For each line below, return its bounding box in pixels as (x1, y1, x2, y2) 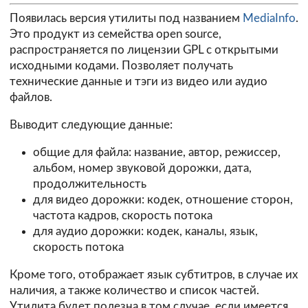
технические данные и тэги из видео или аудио (10, 76, 267, 88)
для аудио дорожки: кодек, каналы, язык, (32, 225, 258, 237)
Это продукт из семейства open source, (10, 28, 221, 41)
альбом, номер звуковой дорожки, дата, (32, 162, 252, 174)
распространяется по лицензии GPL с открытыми (10, 44, 278, 56)
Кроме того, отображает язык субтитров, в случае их (10, 268, 298, 280)
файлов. (10, 91, 52, 104)
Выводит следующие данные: (10, 119, 173, 131)
